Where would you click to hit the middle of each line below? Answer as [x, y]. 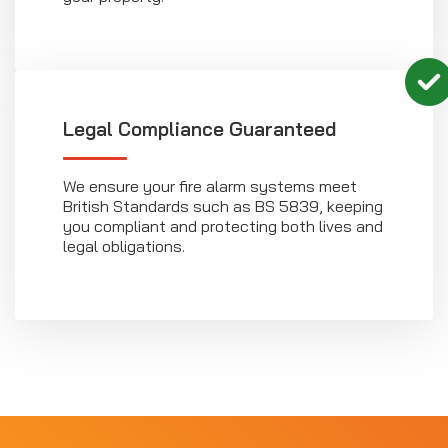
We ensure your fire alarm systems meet [210, 186]
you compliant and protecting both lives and [223, 226]
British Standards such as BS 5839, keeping [223, 206]
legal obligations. [124, 246]
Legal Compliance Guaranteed [199, 129]
